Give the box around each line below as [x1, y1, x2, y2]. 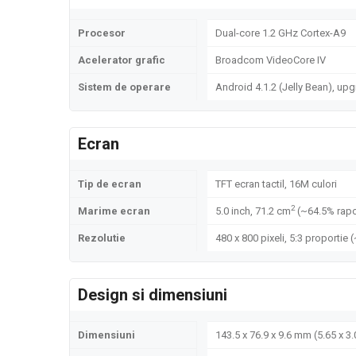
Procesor [78, 27, 126, 39]
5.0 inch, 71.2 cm [215, 205, 291, 217]
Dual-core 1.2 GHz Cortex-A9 [215, 27, 346, 39]
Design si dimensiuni [78, 285, 227, 304]
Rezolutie [78, 232, 126, 244]
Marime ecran [78, 205, 150, 217]
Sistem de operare [78, 81, 171, 93]
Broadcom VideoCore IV [215, 54, 326, 66]
